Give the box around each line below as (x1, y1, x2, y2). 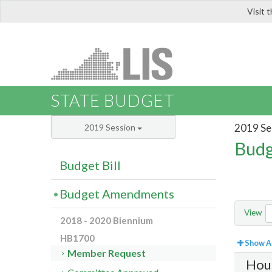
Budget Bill (59, 158, 121, 173)
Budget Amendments (59, 186, 174, 202)
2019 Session (84, 122, 137, 133)
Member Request (67, 247, 146, 259)
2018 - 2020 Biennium (60, 215, 153, 226)
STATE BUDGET (51, 90, 174, 111)
